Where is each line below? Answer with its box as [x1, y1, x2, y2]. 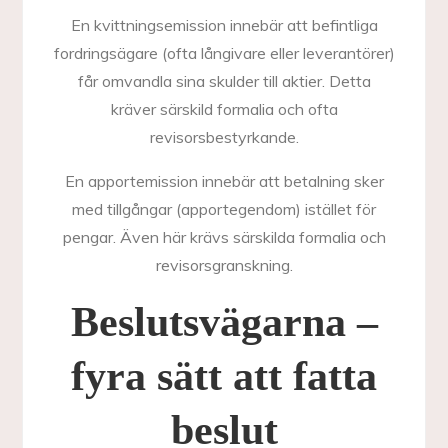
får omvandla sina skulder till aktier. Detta [77, 71, 371, 91]
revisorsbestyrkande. [149, 127, 299, 147]
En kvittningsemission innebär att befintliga [70, 15, 378, 35]
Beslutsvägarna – [70, 299, 378, 345]
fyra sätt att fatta [71, 353, 377, 399]
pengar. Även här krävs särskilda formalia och [62, 227, 386, 247]
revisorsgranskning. [155, 255, 293, 275]
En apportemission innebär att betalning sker [64, 171, 384, 191]
